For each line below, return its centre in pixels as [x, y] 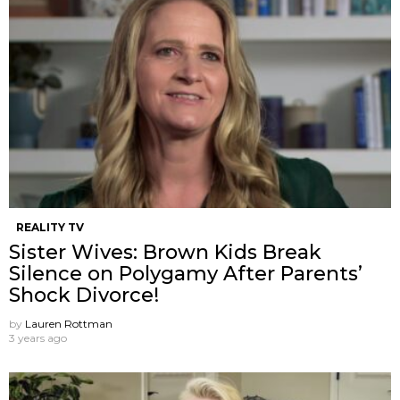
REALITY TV [50, 227]
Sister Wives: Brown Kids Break [165, 252]
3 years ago [38, 337]
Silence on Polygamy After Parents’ [186, 273]
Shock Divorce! [84, 295]
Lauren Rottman [69, 323]
